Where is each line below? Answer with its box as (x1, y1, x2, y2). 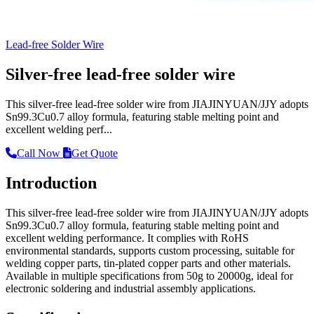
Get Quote (71, 147, 118, 160)
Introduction (6, 174, 97, 193)
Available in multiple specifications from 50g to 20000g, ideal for (6, 270, 293, 282)
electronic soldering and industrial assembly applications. (6, 282, 256, 295)
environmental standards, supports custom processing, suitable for (6, 245, 294, 257)
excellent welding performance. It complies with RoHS (6, 232, 249, 245)
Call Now (17, 147, 63, 160)
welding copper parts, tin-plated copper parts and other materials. (6, 257, 291, 270)
